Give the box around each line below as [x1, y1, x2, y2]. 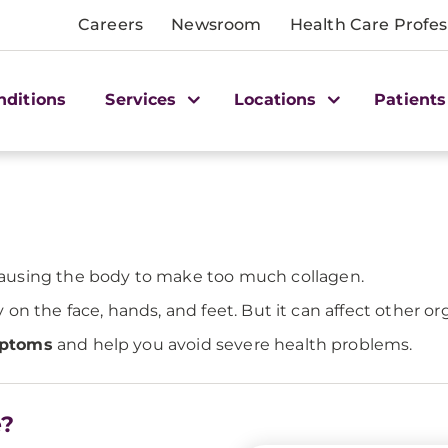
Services [105, 89, 182, 109]
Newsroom [171, 15, 262, 34]
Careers [78, 15, 144, 34]
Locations [234, 89, 322, 109]
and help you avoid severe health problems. [52, 335, 413, 354]
